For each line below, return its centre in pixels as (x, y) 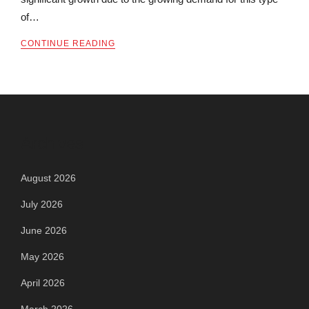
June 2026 (44, 231)
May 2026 (42, 257)
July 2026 (42, 205)
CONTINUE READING (68, 44)
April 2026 (43, 283)
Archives (52, 143)
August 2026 (48, 178)
